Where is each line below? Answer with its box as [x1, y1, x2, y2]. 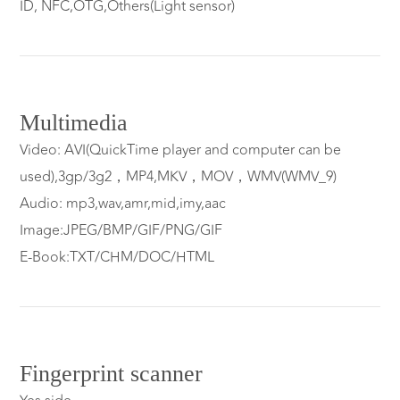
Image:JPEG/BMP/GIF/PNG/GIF [20, 220, 223, 242]
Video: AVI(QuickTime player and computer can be [20, 139, 342, 162]
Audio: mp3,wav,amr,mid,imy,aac [20, 193, 227, 215]
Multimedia [20, 110, 129, 137]
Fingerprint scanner [20, 361, 204, 387]
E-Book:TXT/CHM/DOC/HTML [20, 246, 215, 269]
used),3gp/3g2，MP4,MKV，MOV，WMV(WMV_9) [20, 166, 337, 188]
